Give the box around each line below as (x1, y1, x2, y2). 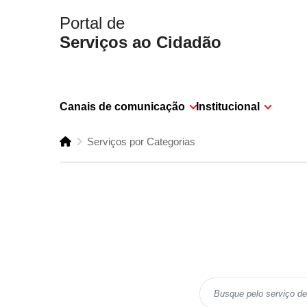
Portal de (60, 14, 125, 32)
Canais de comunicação (60, 100, 185, 112)
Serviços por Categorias (87, 135, 195, 147)
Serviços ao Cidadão (60, 33, 221, 51)
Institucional (196, 100, 260, 112)
